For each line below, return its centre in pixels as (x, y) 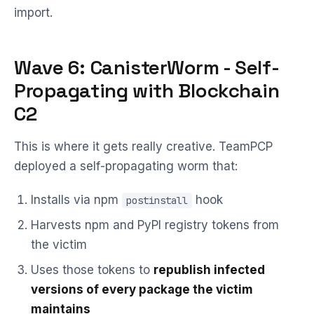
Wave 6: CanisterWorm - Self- (147, 67)
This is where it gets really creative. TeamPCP (143, 146)
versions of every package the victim (142, 289)
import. (33, 13)
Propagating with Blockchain (147, 90)
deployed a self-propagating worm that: (126, 166)
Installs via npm (76, 200)
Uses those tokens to (92, 270)
